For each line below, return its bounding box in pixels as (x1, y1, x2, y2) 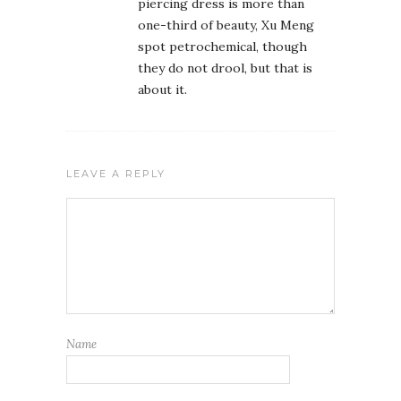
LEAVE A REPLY (66, 167, 166, 180)
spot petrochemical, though (138, 38, 307, 55)
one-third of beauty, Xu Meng (138, 17, 314, 33)
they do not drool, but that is (138, 60, 312, 76)
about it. (138, 81, 187, 98)
